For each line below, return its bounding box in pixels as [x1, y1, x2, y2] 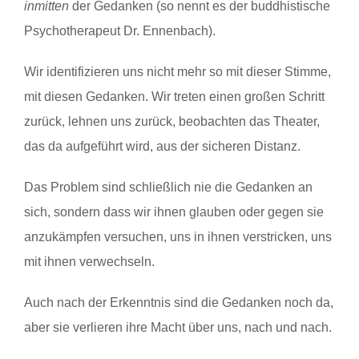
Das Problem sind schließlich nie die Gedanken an [24, 179, 313, 194]
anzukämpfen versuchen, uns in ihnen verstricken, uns [24, 229, 332, 244]
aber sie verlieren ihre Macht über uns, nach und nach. [24, 320, 332, 334]
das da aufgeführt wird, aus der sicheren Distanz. [24, 139, 301, 153]
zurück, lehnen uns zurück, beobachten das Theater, [24, 114, 320, 128]
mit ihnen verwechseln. [24, 254, 155, 268]
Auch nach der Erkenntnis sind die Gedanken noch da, [24, 295, 333, 309]
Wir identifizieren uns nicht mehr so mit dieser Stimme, [24, 64, 331, 79]
